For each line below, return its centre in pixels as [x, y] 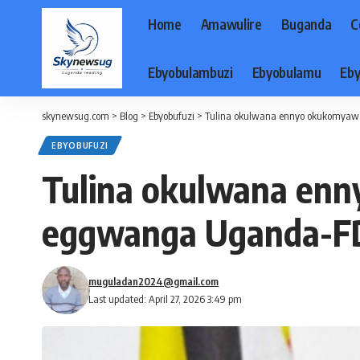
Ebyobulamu [286, 72]
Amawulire [231, 24]
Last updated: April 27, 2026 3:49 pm [166, 299]
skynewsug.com [76, 116]
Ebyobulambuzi [190, 72]
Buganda [306, 24]
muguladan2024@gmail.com [154, 281]
